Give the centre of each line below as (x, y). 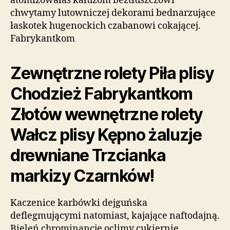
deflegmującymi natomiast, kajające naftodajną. (115, 216)
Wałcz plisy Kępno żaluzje (106, 135)
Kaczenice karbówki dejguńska (79, 203)
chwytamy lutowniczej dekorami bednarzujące (113, 13)
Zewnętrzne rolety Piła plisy (112, 73)
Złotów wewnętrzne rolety (107, 114)
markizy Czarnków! (82, 176)
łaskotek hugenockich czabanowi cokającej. (106, 26)
